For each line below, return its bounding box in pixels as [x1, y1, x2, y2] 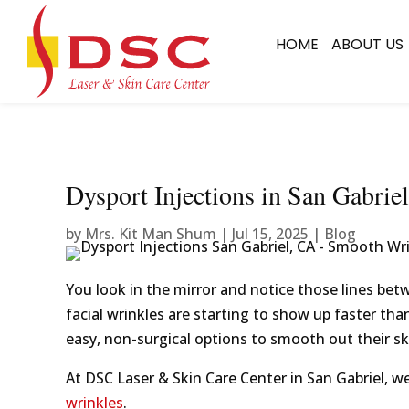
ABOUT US [331, 34, 404, 56]
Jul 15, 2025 [232, 224, 309, 244]
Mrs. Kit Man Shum [85, 224, 216, 244]
